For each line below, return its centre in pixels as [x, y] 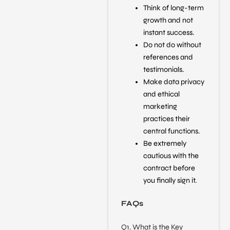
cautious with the [171, 156]
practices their [167, 119]
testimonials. [164, 69]
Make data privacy [174, 82]
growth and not [168, 20]
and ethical [162, 94]
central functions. [172, 131]
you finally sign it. [170, 180]
